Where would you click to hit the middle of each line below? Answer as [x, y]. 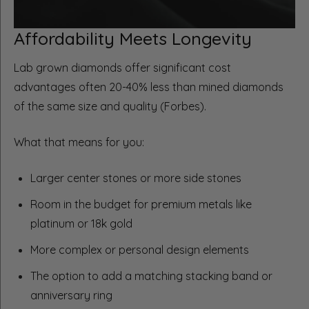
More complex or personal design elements [140, 250]
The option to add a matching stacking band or [151, 276]
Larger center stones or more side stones [136, 178]
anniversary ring [71, 296]
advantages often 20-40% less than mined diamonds [149, 87]
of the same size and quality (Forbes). [110, 107]
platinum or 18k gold [81, 224]
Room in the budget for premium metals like [141, 205]
